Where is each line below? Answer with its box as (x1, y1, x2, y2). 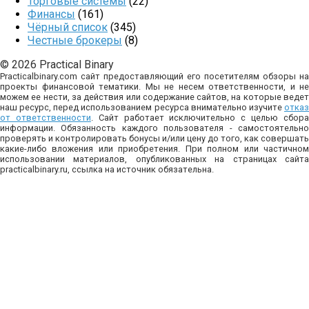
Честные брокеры (28, 34, 122, 48)
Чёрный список (28, 21, 108, 34)
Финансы (28, 8, 75, 21)
